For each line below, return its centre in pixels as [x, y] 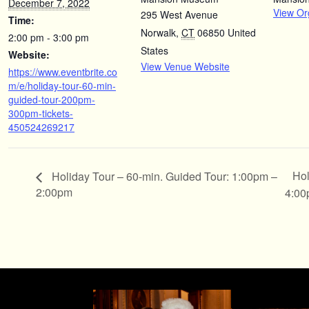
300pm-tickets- [41, 113]
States [154, 50]
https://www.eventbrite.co [63, 72]
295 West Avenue [179, 14]
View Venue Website [185, 66]
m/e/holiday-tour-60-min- [62, 86]
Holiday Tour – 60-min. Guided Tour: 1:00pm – [163, 176]
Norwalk [158, 32]
